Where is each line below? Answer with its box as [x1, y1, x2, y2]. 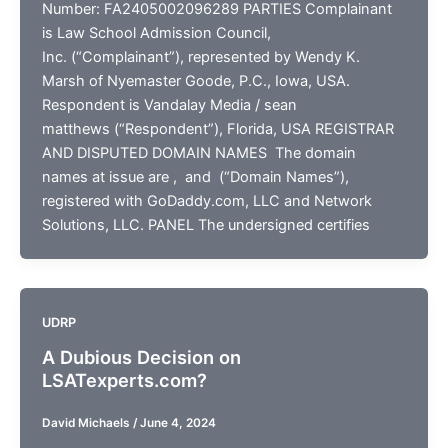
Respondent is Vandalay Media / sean [41, 95, 297, 114]
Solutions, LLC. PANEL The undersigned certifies [41, 215, 370, 234]
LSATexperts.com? [41, 368, 207, 391]
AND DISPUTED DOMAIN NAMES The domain [41, 143, 356, 162]
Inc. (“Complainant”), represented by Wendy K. [41, 47, 360, 66]
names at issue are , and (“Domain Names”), [41, 167, 349, 186]
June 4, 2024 [139, 416, 216, 431]
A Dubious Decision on [41, 345, 241, 368]
